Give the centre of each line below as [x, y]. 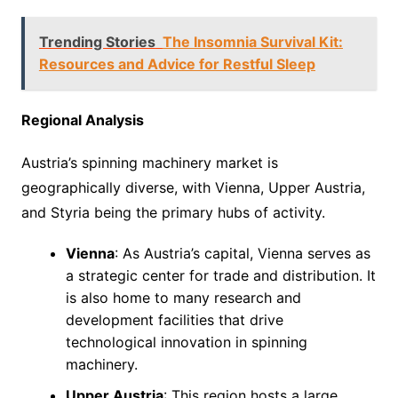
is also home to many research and [183, 297]
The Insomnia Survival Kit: [252, 41]
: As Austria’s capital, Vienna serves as [242, 253]
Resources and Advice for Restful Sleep [177, 64]
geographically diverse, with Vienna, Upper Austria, [193, 187]
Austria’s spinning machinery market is [149, 162]
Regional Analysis [82, 119]
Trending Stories [97, 41]
